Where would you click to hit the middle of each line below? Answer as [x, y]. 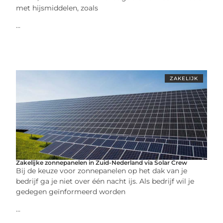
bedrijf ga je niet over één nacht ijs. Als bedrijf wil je [105, 181]
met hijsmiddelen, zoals [57, 8]
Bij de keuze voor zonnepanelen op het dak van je [102, 170]
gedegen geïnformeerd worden [71, 191]
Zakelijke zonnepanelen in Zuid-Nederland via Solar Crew [102, 162]
